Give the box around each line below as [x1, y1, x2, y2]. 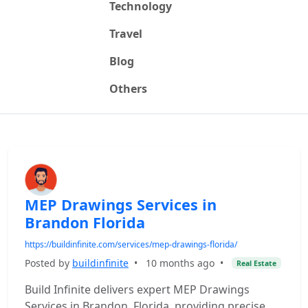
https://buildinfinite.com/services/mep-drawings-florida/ [25, 239, 237, 250]
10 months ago [146, 256, 214, 269]
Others [109, 81, 147, 96]
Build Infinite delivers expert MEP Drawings [25, 282, 250, 297]
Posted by [25, 256, 72, 269]
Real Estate [236, 258, 276, 268]
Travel [109, 26, 142, 41]
